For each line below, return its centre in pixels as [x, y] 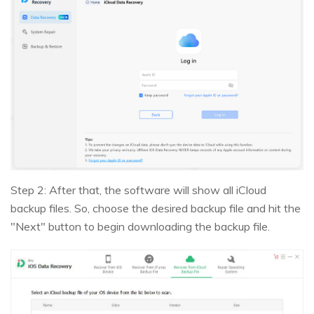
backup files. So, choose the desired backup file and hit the [156, 209]
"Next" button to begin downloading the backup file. [140, 227]
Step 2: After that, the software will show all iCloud [138, 190]
